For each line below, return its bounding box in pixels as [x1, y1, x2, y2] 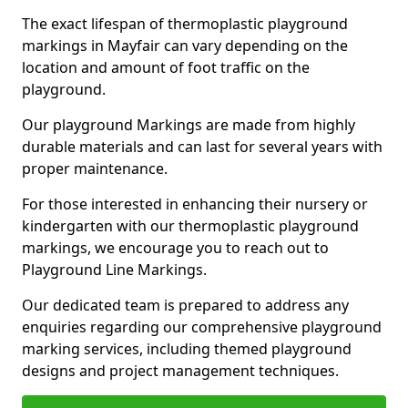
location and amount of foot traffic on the [22, 57, 310, 77]
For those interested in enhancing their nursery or [22, 194, 368, 214]
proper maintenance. [22, 158, 171, 178]
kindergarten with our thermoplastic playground [22, 216, 359, 236]
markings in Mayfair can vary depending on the [22, 36, 348, 56]
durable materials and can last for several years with [22, 137, 382, 157]
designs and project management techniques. [22, 361, 339, 381]
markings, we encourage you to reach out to [22, 238, 329, 258]
